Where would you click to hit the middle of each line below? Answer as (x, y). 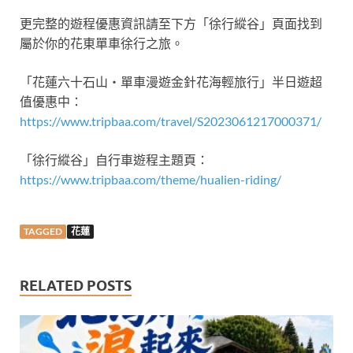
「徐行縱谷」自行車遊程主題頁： (114, 160)
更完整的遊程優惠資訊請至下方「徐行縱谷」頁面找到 (171, 24)
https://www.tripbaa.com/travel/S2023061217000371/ (171, 121)
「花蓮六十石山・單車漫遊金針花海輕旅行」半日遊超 (171, 82)
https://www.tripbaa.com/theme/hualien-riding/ (150, 180)
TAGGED (43, 232)
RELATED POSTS (76, 286)
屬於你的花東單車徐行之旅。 (102, 43)
